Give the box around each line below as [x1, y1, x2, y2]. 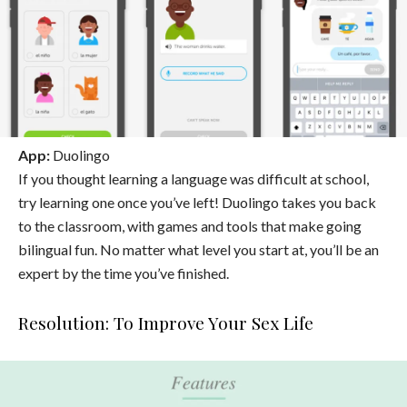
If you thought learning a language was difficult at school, [18, 170, 369, 188]
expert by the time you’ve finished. [18, 264, 229, 283]
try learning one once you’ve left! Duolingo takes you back [18, 194, 376, 212]
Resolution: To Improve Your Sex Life [18, 311, 313, 335]
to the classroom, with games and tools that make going [18, 217, 362, 235]
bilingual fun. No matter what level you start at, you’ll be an [18, 241, 379, 259]
